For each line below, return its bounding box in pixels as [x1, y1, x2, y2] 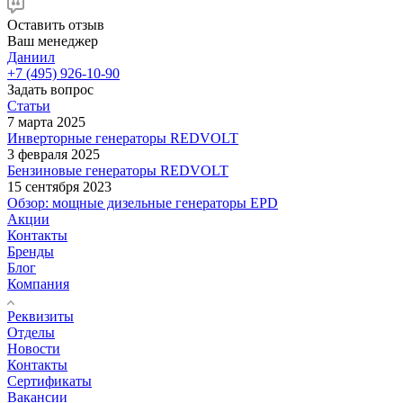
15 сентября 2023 [7, 179, 112, 195]
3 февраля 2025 [7, 147, 100, 163]
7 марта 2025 [7, 114, 85, 130]
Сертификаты [7, 373, 92, 390]
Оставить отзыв [7, 17, 104, 33]
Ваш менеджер [7, 33, 98, 49]
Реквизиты [7, 309, 74, 325]
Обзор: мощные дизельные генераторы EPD [7, 195, 278, 211]
